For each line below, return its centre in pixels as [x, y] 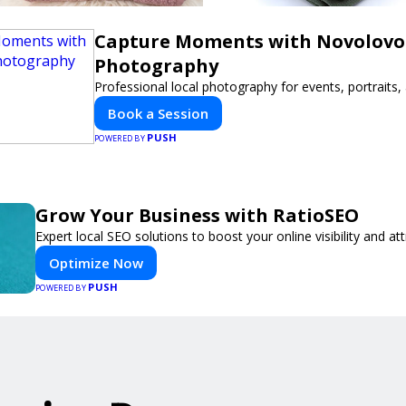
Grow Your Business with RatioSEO [197, 215]
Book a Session [158, 113]
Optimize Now [96, 263]
